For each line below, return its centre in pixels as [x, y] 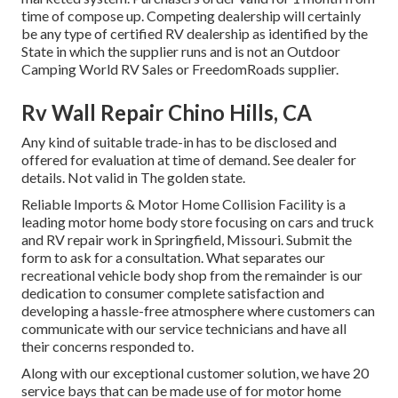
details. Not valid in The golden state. [133, 178]
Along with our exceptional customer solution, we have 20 [195, 373]
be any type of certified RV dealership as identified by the [195, 34]
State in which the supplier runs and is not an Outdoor [181, 52]
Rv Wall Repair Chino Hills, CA [167, 113]
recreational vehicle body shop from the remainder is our [192, 275]
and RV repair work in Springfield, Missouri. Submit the [187, 240]
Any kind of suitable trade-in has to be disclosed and [179, 142]
